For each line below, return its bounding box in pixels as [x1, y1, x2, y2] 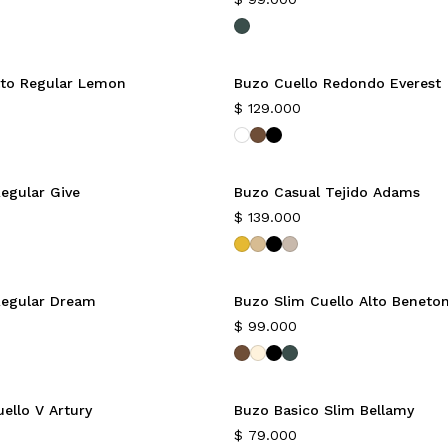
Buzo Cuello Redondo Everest [234, 75, 441, 91]
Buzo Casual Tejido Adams [234, 184, 420, 200]
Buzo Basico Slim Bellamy [234, 402, 414, 418]
